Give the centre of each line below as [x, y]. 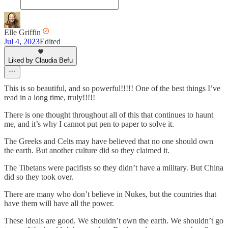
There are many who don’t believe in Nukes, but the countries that [110, 194]
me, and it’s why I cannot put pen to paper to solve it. [89, 124]
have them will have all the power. [59, 203]
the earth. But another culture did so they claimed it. [87, 150]
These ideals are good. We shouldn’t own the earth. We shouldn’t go [114, 220]
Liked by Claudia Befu [40, 60]
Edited [50, 41]
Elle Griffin [22, 32]
